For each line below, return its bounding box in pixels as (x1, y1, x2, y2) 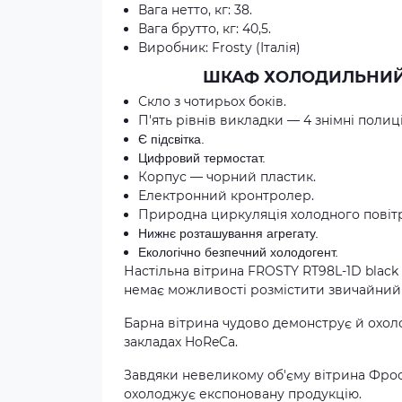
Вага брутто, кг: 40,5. (138, 21, 271, 37)
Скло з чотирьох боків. (138, 93, 290, 109)
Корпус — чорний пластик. (138, 169, 319, 185)
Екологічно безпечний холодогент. (138, 245, 342, 259)
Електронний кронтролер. (138, 188, 314, 204)
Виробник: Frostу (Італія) (138, 39, 301, 56)
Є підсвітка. (138, 132, 208, 146)
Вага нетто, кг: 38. (138, 2, 252, 18)
